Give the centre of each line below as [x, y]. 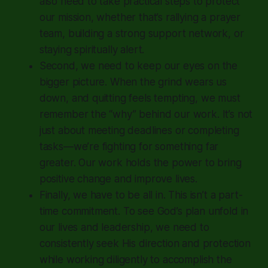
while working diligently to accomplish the [135, 259]
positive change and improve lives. [118, 179]
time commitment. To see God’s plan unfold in [144, 211]
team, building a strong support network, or [141, 33]
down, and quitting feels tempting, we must [140, 98]
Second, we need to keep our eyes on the [138, 66]
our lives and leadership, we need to [124, 227]
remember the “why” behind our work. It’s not [146, 114]
